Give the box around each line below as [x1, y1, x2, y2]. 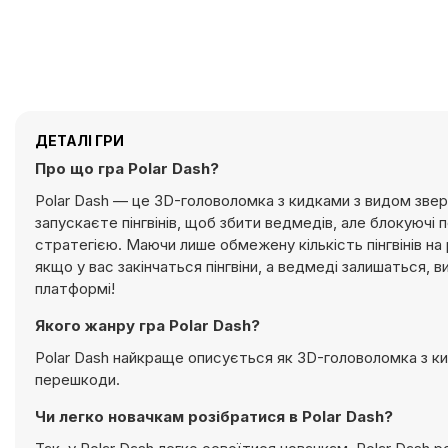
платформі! [35, 279, 115, 298]
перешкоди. [35, 370, 120, 389]
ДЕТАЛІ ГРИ [35, 132, 124, 149]
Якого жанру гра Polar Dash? [35, 316, 260, 335]
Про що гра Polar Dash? [35, 159, 219, 178]
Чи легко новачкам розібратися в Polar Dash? [35, 407, 393, 426]
